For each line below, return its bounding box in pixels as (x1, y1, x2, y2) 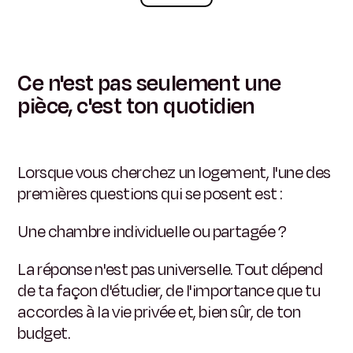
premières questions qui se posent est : (17, 181, 283, 206)
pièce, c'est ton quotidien (17, 90, 255, 122)
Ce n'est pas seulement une (17, 67, 281, 99)
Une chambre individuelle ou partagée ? (17, 220, 287, 244)
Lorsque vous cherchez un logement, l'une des (17, 160, 331, 184)
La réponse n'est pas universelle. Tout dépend (17, 258, 323, 282)
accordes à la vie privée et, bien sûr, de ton (17, 300, 301, 325)
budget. (17, 321, 70, 346)
